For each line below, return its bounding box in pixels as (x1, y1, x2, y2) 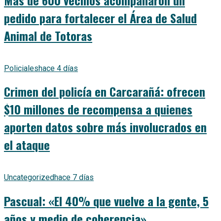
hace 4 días (38, 63, 78, 73)
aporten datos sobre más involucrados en (4, 118, 207, 136)
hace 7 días (54, 173, 94, 183)
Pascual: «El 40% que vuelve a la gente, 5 (4, 192, 209, 210)
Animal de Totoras (4, 26, 92, 44)
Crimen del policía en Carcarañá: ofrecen (4, 82, 205, 101)
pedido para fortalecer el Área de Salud (4, 8, 197, 27)
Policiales (4, 63, 38, 73)
